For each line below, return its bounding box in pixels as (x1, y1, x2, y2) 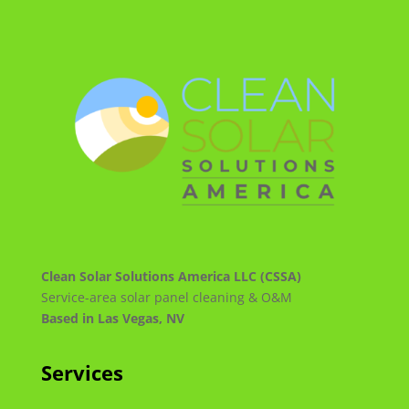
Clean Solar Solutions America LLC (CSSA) (40, 267, 301, 285)
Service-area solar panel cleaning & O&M (40, 288, 292, 306)
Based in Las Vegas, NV (40, 309, 184, 327)
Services (40, 358, 123, 386)
